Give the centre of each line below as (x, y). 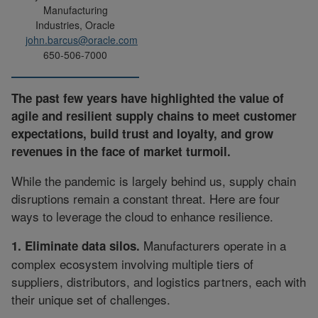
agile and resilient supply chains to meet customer (154, 116)
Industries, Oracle (75, 25)
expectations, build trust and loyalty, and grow (142, 134)
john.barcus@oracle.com (82, 40)
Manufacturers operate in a (213, 246)
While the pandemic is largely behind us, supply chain (154, 181)
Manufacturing (75, 10)
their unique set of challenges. (91, 300)
